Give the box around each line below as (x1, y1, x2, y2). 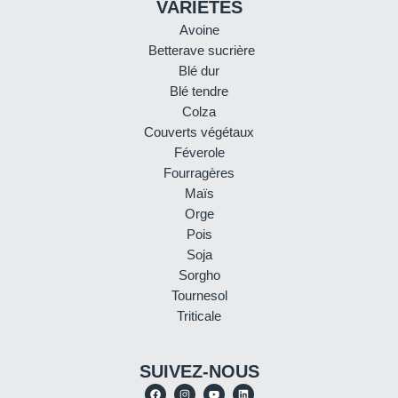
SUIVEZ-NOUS (139, 362, 259, 382)
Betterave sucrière (147, 43, 255, 59)
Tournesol (171, 288, 227, 304)
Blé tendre (170, 84, 228, 99)
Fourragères (163, 165, 235, 181)
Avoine (179, 22, 219, 38)
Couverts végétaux (144, 124, 254, 140)
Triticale (177, 308, 221, 324)
